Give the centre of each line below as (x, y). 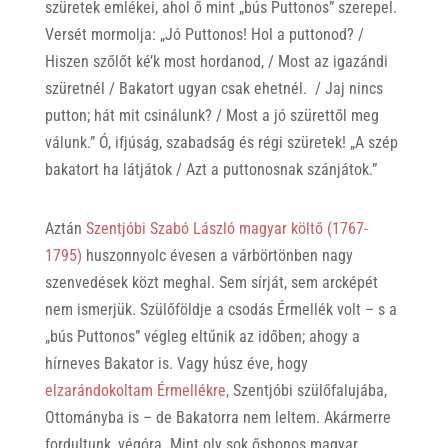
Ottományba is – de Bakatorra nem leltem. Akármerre (217, 417)
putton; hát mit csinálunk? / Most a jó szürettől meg (211, 115)
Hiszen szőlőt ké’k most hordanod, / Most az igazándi (216, 61)
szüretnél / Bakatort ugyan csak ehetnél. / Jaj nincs (213, 88)
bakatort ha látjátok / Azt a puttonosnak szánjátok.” (210, 169)
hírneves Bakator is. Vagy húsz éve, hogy (176, 363)
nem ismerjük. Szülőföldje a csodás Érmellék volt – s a (220, 309)
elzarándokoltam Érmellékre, (136, 390)
